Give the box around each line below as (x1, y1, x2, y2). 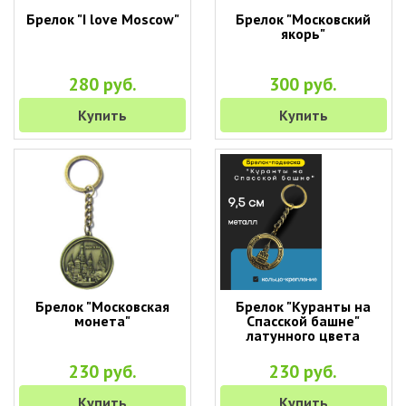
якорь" (281, 24, 326, 43)
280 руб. (68, 72, 137, 96)
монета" (74, 312, 131, 330)
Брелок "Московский (236, 10, 372, 28)
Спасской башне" (246, 312, 361, 330)
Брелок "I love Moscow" (25, 10, 179, 28)
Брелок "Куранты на (236, 297, 372, 315)
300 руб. (269, 72, 338, 96)
